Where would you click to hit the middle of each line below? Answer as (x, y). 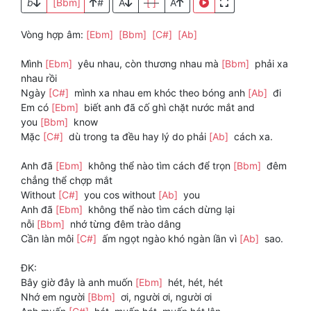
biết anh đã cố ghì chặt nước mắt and (168, 108)
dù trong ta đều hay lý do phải (137, 137)
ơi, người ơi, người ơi (165, 297)
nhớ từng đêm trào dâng (124, 224)
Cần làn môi (49, 239)
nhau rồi (39, 78)
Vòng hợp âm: (53, 35)
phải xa (270, 64)
